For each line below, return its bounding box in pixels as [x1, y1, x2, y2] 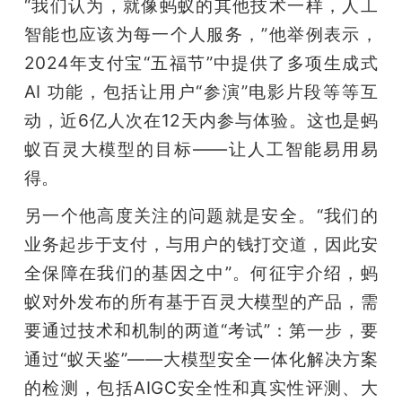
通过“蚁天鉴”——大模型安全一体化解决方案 [23, 347, 379, 370]
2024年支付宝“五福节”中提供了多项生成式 [23, 51, 379, 74]
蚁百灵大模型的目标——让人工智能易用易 [23, 137, 379, 160]
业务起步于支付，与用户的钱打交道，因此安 [23, 232, 379, 255]
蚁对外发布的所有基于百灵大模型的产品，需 [23, 290, 379, 312]
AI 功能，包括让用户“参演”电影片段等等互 [23, 80, 379, 102]
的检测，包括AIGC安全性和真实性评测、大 [23, 376, 379, 398]
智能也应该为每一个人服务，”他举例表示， [23, 22, 379, 45]
